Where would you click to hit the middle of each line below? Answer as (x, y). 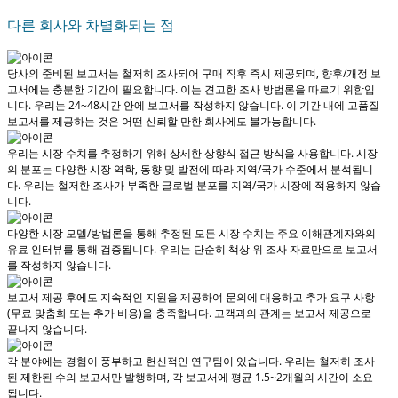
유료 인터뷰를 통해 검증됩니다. (83, 250)
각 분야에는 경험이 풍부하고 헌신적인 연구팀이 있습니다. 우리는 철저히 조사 (191, 362)
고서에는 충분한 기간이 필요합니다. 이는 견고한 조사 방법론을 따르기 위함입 (191, 90)
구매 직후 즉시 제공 (248, 74)
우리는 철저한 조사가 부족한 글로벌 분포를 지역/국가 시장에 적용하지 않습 (202, 186)
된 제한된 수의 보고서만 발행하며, (90, 378)
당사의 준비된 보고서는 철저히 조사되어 (104, 74)
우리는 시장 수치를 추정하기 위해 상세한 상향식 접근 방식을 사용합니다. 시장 (192, 154)
